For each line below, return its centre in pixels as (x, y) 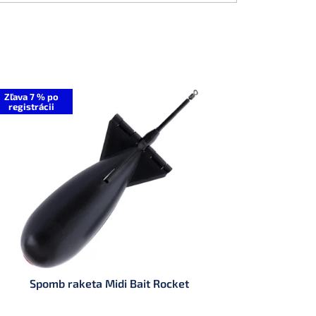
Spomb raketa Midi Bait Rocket (110, 283)
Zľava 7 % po (31, 96)
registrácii (31, 106)
